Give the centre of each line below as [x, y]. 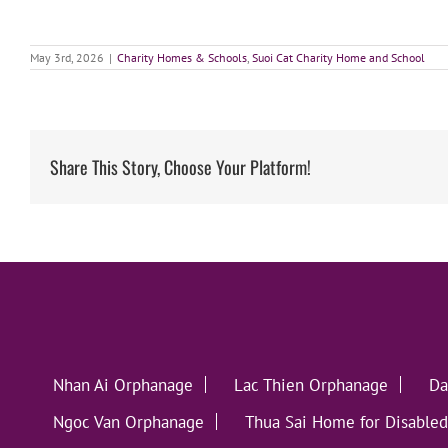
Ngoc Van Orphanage [128, 422]
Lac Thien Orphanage [311, 385]
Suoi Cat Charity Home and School [338, 58]
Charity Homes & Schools [182, 58]
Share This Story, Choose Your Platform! [180, 166]
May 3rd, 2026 [67, 58]
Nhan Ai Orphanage [123, 385]
